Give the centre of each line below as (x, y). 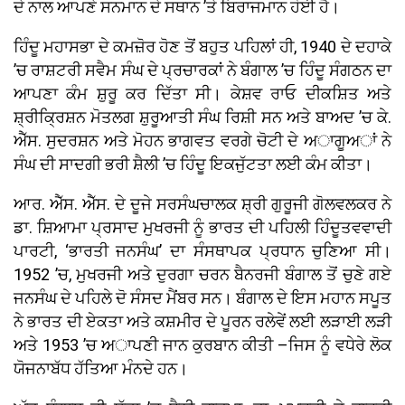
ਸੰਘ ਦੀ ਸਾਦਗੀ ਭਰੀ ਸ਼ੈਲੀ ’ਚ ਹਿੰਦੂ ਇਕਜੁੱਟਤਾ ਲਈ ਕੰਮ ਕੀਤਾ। (193, 165)
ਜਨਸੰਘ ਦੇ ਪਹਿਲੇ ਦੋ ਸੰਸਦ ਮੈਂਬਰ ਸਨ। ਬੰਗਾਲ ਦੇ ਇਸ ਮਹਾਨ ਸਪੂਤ (202, 298)
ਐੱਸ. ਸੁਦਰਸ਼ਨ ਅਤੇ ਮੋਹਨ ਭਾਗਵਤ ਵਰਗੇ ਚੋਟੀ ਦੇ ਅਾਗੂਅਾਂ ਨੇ (202, 141)
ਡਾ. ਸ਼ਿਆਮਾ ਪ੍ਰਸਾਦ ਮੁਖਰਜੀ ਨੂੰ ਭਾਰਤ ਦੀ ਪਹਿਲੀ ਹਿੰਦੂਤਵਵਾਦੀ (202, 228)
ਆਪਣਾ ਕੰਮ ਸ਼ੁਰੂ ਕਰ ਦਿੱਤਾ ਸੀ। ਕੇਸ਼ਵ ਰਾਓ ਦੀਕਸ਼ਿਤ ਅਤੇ (202, 94)
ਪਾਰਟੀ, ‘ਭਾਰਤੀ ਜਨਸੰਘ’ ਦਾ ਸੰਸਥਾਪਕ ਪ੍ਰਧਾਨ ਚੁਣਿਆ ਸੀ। (202, 251)
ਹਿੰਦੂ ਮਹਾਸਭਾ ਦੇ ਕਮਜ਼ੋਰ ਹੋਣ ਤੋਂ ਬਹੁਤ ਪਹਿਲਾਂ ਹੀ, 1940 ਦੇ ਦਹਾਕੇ (202, 47)
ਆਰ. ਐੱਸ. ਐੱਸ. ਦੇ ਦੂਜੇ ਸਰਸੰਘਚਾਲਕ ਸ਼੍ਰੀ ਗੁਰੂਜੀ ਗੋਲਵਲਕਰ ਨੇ (202, 204)
